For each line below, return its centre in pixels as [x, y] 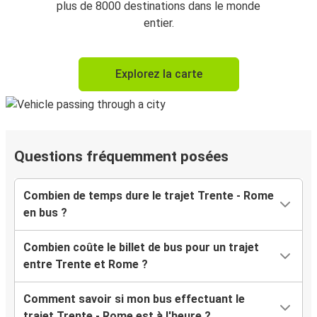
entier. [158, 23]
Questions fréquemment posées [121, 157]
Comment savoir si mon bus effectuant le [134, 299]
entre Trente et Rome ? [86, 265]
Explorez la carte [158, 74]
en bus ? [45, 213]
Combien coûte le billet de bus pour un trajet [141, 248]
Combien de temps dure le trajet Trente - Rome [149, 196]
